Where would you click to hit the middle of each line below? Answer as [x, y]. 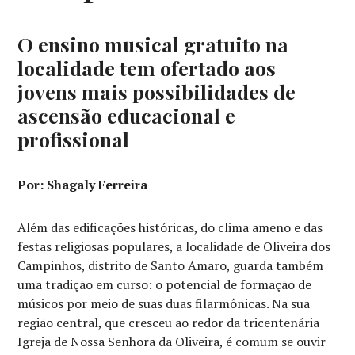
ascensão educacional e [127, 116]
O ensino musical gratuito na [153, 44]
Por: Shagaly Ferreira [86, 185]
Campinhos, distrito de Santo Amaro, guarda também [171, 266]
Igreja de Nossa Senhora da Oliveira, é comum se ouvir [172, 342]
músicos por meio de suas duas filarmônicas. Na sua [164, 304]
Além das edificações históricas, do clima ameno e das [170, 228]
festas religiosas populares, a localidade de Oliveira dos [174, 247]
